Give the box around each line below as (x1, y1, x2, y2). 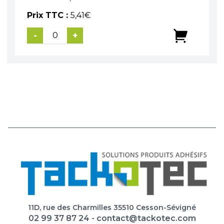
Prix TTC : (27, 10, 70, 20)
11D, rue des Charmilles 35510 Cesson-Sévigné (28, 202, 196, 212)
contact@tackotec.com (96, 213, 196, 223)
